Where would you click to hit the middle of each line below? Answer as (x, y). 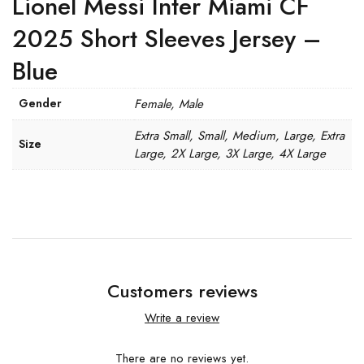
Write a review (182, 318)
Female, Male (169, 104)
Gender (40, 103)
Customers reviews (182, 291)
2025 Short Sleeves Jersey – (167, 39)
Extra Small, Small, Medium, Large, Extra (239, 136)
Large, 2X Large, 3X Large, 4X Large (230, 154)
